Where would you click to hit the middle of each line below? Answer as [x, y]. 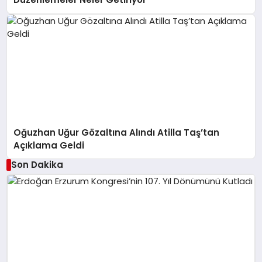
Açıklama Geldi [49, 145]
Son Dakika [37, 164]
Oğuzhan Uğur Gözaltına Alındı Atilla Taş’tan [117, 132]
